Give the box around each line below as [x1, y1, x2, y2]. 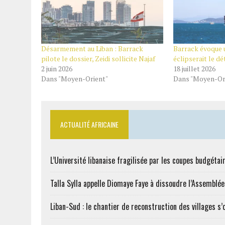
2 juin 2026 [41, 63, 72, 73]
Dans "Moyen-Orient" [41, 73, 108, 83]
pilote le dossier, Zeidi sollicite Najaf [41, 53, 155, 63]
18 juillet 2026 [173, 63, 215, 73]
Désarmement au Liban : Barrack [41, 43, 143, 53]
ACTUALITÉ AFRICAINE [60, 119, 119, 130]
